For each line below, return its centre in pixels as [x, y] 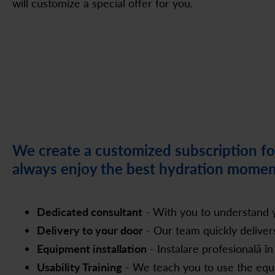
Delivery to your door [90, 230]
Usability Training [79, 267]
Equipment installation [92, 249]
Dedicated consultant [90, 212]
